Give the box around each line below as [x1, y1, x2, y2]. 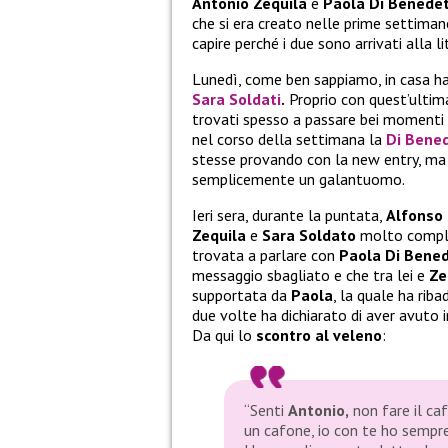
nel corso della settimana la [192, 129, 386, 150]
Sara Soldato [262, 225, 356, 246]
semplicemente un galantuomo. [192, 169, 405, 190]
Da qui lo [192, 325, 256, 346]
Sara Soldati [192, 89, 281, 110]
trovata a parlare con [192, 245, 339, 266]
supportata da [192, 285, 291, 306]
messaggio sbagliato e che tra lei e [192, 265, 429, 286]
